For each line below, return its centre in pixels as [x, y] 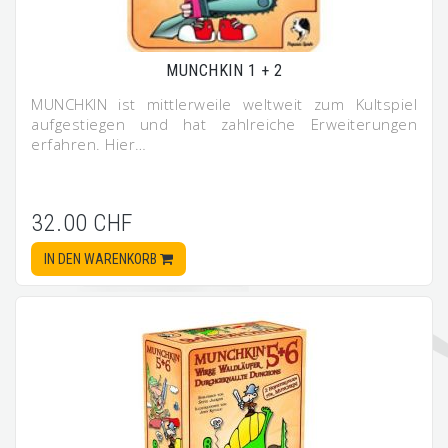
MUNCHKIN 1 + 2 [224, 70]
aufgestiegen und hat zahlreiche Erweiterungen [224, 124]
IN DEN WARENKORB [102, 259]
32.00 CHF [82, 223]
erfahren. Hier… [89, 144]
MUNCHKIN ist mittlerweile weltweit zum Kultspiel [224, 104]
